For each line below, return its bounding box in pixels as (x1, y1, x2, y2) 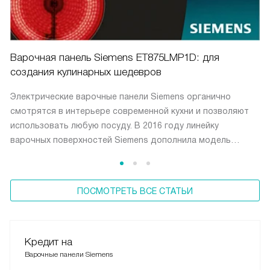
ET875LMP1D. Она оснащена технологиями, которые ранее (10, 149, 256, 159)
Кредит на (25, 236, 72, 248)
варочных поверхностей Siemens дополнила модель (10, 134, 231, 145)
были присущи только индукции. (10, 163, 145, 174)
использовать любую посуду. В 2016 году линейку (10, 120, 219, 130)
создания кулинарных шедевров (10, 66, 162, 78)
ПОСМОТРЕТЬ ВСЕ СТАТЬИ (77, 186, 193, 196)
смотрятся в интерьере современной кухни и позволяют (10, 105, 249, 116)
